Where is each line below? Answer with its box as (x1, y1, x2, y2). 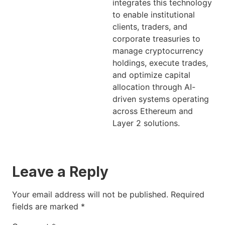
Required (171, 189, 204, 200)
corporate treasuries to (113, 33, 200, 44)
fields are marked (12, 201, 81, 212)
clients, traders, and (113, 21, 187, 32)
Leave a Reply (12, 163, 108, 181)
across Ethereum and (113, 105, 193, 116)
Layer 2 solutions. (113, 118, 180, 128)
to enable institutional (113, 9, 195, 20)
